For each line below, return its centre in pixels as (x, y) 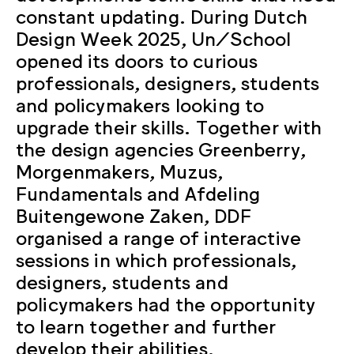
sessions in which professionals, (156, 258)
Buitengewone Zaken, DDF (134, 214)
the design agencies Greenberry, (161, 148)
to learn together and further (146, 325)
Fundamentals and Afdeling (138, 192)
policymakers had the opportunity (166, 303)
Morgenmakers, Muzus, (120, 170)
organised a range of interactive (159, 236)
